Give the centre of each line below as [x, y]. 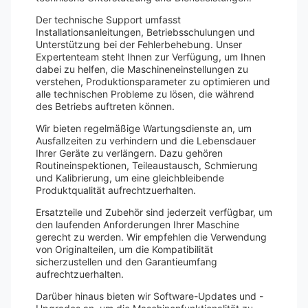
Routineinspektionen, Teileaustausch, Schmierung [147, 165]
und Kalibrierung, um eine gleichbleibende [130, 178]
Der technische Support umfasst [108, 20]
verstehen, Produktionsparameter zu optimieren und [153, 81]
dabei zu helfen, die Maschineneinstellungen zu [142, 69]
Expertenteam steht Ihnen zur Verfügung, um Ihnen [151, 57]
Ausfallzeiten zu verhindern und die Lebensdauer [146, 141]
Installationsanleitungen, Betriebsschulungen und [145, 32]
